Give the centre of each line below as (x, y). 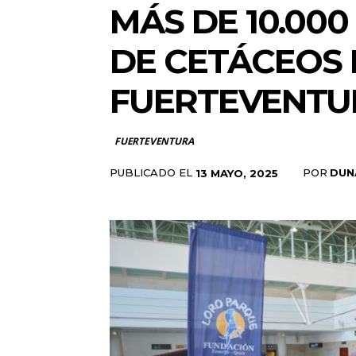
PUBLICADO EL (151, 172)
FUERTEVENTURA (154, 141)
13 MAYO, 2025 (237, 173)
